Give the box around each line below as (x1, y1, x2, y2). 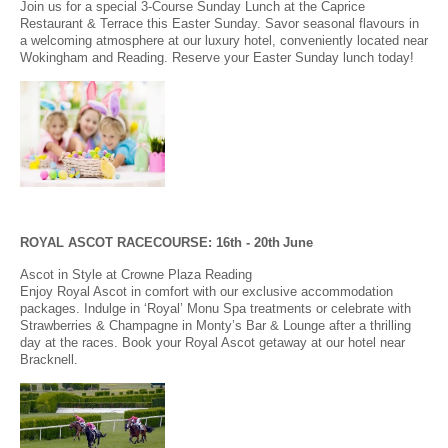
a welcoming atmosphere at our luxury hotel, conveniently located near (20, 32, 428, 48)
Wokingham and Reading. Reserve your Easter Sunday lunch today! (20, 49, 414, 65)
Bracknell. (20, 351, 78, 367)
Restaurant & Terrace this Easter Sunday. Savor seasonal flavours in (20, 15, 419, 31)
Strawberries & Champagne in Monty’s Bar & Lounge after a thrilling (20, 317, 411, 333)
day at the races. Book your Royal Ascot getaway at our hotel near (20, 334, 405, 350)
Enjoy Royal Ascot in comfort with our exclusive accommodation (20, 283, 393, 299)
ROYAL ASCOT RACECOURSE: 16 (20, 234, 230, 250)
